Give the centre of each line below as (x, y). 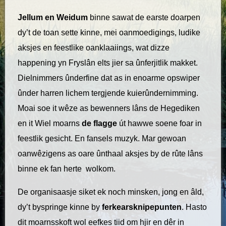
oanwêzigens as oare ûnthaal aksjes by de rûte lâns (110, 154)
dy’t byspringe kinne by (60, 207)
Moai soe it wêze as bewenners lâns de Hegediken (109, 108)
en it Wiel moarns (50, 124)
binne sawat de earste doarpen (144, 18)
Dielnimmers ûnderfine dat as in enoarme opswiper (109, 78)
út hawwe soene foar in (159, 124)
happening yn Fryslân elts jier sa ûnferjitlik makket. (108, 63)
